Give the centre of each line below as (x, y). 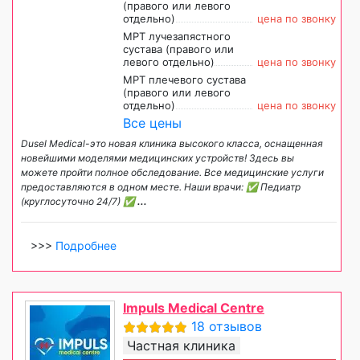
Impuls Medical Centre (194, 307)
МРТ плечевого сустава (184, 79)
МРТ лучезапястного (177, 36)
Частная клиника (181, 345)
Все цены (152, 123)
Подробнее (86, 245)
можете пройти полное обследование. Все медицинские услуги (172, 172)
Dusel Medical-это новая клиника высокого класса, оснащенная (172, 143)
